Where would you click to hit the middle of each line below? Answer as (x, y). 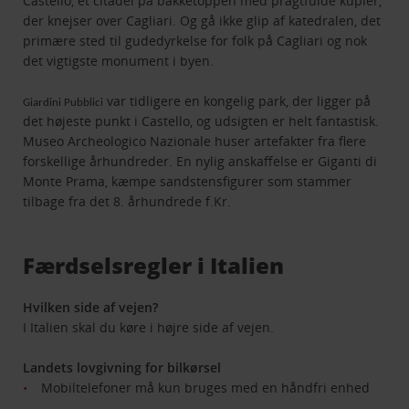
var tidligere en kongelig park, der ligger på (237, 101)
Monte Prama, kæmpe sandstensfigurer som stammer (188, 182)
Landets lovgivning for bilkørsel (122, 368)
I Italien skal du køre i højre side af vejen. (149, 328)
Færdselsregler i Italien (154, 266)
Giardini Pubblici (63, 103)
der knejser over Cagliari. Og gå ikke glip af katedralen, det (202, 21)
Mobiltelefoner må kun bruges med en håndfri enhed (206, 388)
